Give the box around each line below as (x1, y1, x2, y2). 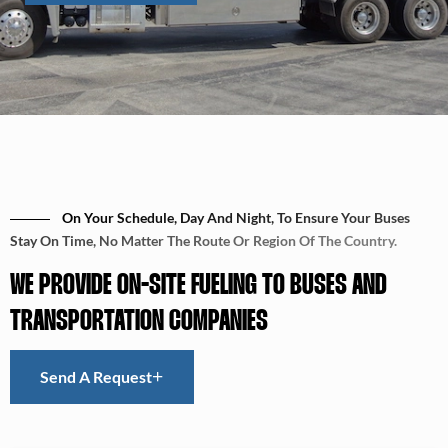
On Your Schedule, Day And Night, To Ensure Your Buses (62, 209, 410, 227)
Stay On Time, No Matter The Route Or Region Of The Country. (10, 232, 397, 250)
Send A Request (40, 367, 152, 387)
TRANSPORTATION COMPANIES (10, 308, 268, 337)
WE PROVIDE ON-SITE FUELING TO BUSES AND (10, 272, 387, 301)
